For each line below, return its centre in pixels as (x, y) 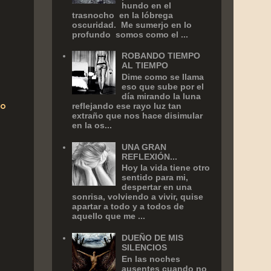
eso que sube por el (163, 87)
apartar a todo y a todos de (128, 207)
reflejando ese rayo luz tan (126, 106)
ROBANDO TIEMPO (161, 56)
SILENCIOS (145, 248)
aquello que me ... (108, 216)
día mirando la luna (162, 96)
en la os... (92, 126)
